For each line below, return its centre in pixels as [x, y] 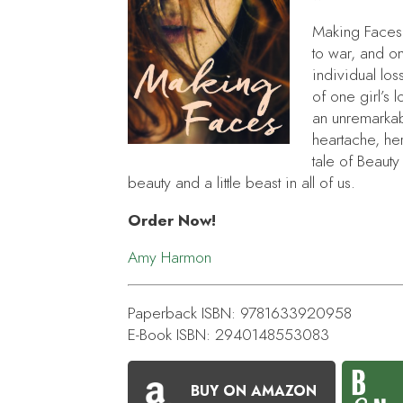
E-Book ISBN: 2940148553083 [228, 334]
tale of [335, 161]
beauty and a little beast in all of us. [242, 183]
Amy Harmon [170, 258]
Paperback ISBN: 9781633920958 [240, 313]
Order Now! [172, 220]
